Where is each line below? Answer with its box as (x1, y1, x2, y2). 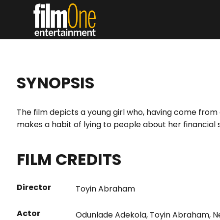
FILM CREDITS (16, 148, 121, 170)
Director (16, 182, 51, 193)
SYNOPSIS (16, 72, 94, 94)
